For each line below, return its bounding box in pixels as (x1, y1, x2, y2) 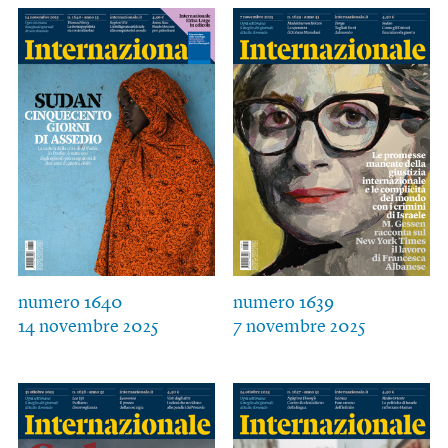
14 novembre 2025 (17, 318, 159, 337)
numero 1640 (17, 294, 123, 313)
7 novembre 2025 (232, 318, 366, 337)
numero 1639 (232, 294, 334, 313)
